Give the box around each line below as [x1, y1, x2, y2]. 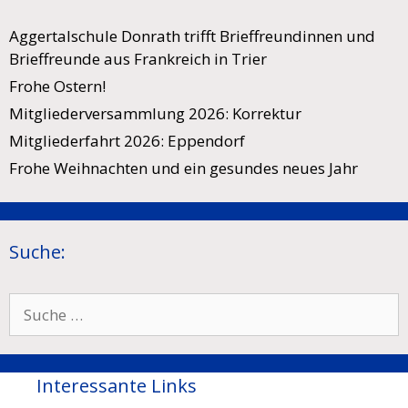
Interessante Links [36, 372, 197, 398]
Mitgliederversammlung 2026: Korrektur [9, 102, 301, 124]
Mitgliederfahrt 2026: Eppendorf [9, 129, 245, 151]
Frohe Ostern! [9, 75, 106, 97]
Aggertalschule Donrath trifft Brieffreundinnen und [9, 25, 375, 46]
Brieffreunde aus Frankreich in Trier [9, 47, 267, 69]
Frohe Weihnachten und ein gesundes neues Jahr [9, 157, 358, 178]
